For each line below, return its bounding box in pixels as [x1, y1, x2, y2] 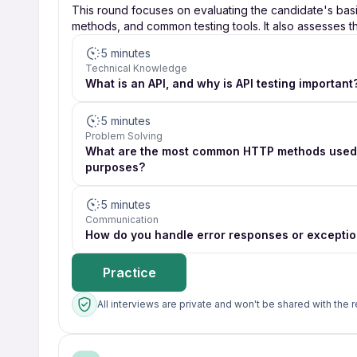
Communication [85, 214, 159, 226]
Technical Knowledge [85, 62, 187, 74]
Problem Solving [85, 130, 163, 142]
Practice [102, 265, 156, 280]
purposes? [85, 160, 145, 174]
